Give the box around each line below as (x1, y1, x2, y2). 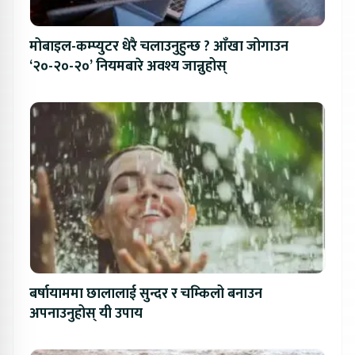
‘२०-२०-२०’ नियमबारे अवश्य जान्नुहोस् (29, 54, 227, 78)
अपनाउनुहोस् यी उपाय (29, 301, 143, 326)
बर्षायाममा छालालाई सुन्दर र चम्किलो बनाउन (29, 281, 262, 306)
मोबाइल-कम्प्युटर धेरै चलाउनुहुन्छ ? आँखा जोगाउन (29, 34, 288, 59)
